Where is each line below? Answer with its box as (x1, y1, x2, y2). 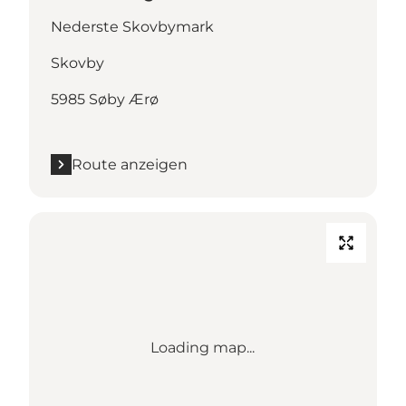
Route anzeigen (72, 155, 188, 173)
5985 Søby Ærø (51, 90, 159, 108)
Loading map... (150, 338, 256, 356)
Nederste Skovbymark (51, 17, 214, 35)
